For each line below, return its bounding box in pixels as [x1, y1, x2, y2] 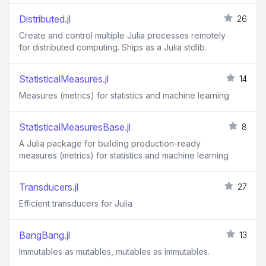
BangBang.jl [19, 229, 70, 241]
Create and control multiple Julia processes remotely [19, 30, 226, 40]
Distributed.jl [19, 13, 71, 25]
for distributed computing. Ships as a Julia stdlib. [19, 42, 207, 52]
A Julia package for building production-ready [19, 138, 201, 148]
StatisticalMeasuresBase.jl [19, 121, 131, 133]
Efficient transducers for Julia [19, 198, 132, 208]
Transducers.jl [19, 181, 78, 193]
